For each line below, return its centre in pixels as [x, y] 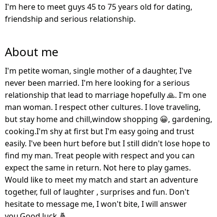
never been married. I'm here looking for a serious [97, 83]
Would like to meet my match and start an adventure [101, 179]
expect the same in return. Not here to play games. [98, 167]
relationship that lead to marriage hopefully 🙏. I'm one [106, 95]
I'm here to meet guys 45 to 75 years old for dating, [99, 7]
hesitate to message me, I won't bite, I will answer [96, 204]
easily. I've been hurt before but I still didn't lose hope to [108, 143]
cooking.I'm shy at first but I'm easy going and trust [100, 131]
